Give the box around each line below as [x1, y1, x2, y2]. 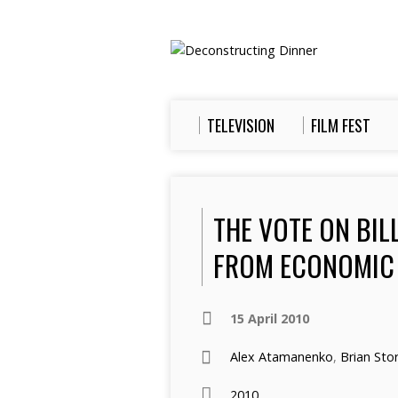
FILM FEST [311, 114, 370, 137]
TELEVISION [207, 114, 275, 137]
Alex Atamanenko [230, 348, 333, 365]
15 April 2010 [230, 310, 309, 327]
